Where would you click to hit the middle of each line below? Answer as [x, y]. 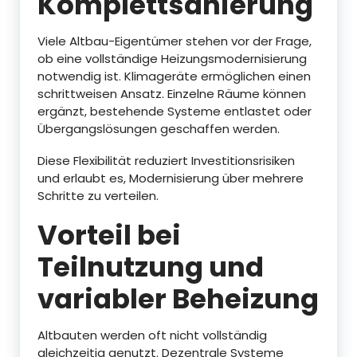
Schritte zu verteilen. [98, 195]
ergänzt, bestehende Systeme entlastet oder [175, 111]
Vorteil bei [109, 235]
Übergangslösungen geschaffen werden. [159, 128]
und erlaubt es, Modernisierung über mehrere [171, 178]
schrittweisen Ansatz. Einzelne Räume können [172, 93]
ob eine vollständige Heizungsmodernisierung [172, 58]
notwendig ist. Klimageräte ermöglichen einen [174, 76]
